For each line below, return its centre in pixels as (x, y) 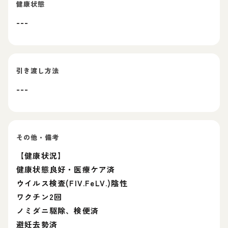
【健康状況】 (41, 155)
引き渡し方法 (38, 70)
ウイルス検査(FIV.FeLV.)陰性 (72, 183)
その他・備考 (38, 137)
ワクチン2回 (39, 197)
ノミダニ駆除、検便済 (58, 210)
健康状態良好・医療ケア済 (66, 169)
